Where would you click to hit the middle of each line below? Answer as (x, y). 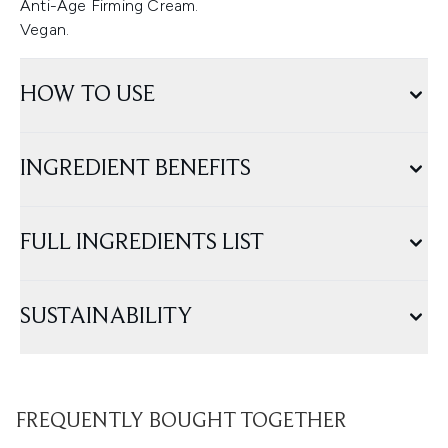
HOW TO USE (87, 95)
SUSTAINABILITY (106, 317)
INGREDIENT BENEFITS (135, 169)
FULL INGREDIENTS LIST (142, 243)
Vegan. (45, 30)
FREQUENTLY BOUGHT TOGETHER (181, 422)
